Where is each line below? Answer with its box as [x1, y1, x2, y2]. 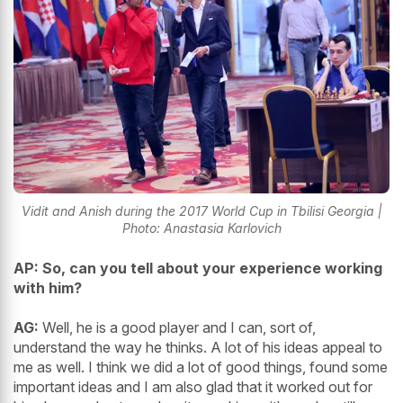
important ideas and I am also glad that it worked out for [13, 378, 372, 397]
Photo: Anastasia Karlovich [121, 220, 282, 237]
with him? [13, 279, 82, 298]
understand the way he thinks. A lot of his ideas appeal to [13, 338, 382, 357]
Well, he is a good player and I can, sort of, [39, 318, 316, 337]
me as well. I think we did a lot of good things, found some [13, 358, 388, 377]
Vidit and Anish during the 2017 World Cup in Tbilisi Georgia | [21, 203, 382, 219]
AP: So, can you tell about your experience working [13, 259, 382, 278]
